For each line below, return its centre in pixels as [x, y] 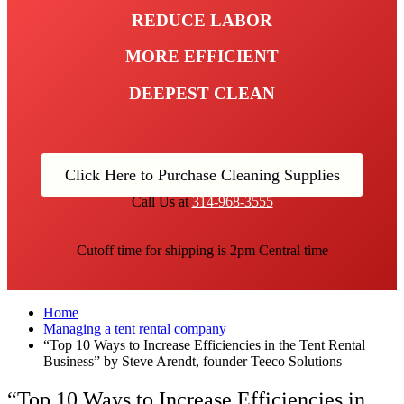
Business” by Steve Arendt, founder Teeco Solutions [193, 361]
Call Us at [161, 201]
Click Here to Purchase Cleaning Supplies [202, 174]
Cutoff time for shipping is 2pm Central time [202, 250]
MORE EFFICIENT [202, 57]
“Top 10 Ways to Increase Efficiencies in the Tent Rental [204, 345]
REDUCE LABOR [202, 20]
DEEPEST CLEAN [202, 94]
